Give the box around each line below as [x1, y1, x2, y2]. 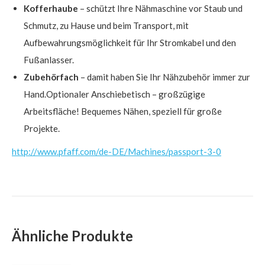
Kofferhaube [24, 2, 78, 14]
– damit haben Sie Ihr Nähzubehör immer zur [79, 71, 250, 82]
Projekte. [24, 122, 60, 134]
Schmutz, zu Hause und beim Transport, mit [24, 20, 189, 31]
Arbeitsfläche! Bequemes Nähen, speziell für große [24, 105, 222, 117]
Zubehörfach [24, 71, 79, 82]
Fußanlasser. [24, 54, 74, 65]
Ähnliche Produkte [12, 227, 133, 244]
